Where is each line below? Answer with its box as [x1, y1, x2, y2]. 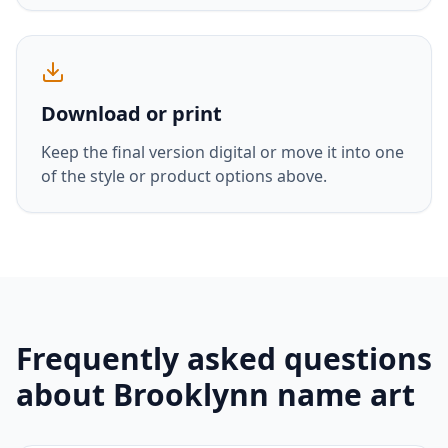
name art [269, 374, 415, 415]
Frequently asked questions [16, 338, 432, 379]
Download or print [41, 100, 222, 127]
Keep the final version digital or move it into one [41, 141, 404, 163]
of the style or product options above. [41, 165, 327, 187]
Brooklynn [113, 374, 269, 415]
